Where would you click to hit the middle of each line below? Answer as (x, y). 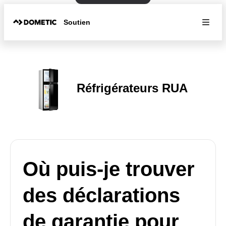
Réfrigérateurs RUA (132, 88)
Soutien (77, 22)
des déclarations (101, 195)
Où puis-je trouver (109, 169)
